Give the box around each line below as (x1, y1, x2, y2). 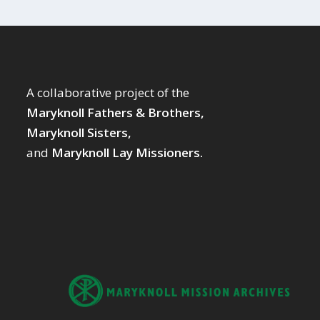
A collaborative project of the (26, 84, 190, 101)
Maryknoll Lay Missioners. (51, 144, 204, 161)
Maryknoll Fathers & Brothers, (26, 104, 205, 121)
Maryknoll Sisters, (26, 124, 132, 141)
